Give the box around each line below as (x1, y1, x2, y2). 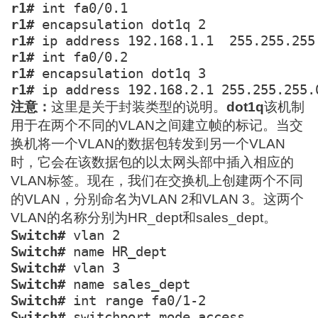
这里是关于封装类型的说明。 (51, 99, 227, 115)
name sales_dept (65, 276, 191, 293)
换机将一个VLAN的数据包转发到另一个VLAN (11, 136, 286, 152)
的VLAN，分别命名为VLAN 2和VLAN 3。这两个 (11, 192, 305, 207)
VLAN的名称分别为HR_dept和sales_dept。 (11, 210, 278, 226)
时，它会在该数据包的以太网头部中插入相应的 (11, 155, 295, 170)
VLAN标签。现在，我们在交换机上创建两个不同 (11, 173, 304, 189)
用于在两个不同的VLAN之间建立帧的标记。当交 (11, 118, 304, 133)
